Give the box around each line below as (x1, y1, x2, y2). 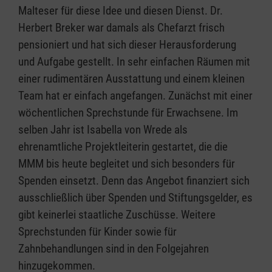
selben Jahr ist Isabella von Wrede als (18, 122, 188, 137)
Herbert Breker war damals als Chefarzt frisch (18, 20, 225, 35)
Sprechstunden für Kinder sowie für (18, 224, 177, 239)
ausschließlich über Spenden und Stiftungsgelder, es (18, 190, 253, 205)
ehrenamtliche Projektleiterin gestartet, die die (18, 139, 228, 154)
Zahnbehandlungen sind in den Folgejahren (18, 241, 209, 256)
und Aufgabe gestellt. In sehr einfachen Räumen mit (18, 54, 250, 69)
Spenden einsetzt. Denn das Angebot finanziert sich (18, 173, 250, 188)
